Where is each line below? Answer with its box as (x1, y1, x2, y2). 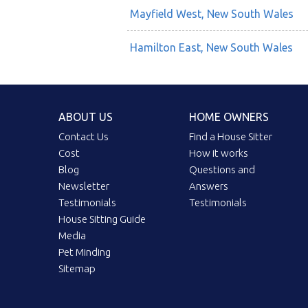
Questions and (189, 164, 256, 176)
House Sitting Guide (58, 213, 146, 225)
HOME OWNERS (189, 111, 269, 124)
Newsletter (58, 180, 110, 192)
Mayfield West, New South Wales (129, 8, 294, 21)
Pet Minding (58, 246, 111, 258)
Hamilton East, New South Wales (129, 41, 293, 54)
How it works (189, 147, 249, 159)
